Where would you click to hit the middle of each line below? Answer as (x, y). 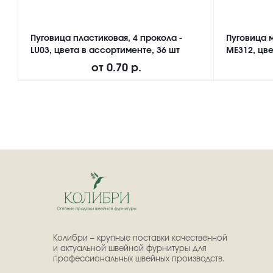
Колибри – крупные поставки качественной (140, 238)
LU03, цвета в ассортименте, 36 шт (105, 51)
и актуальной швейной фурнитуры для (130, 249)
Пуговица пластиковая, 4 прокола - (106, 38)
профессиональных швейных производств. (140, 259)
